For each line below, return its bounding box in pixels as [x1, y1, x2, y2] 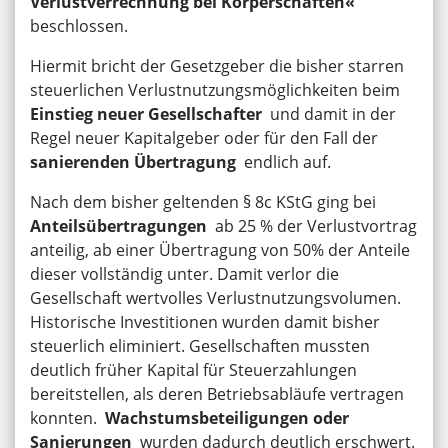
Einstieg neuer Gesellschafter [30, 102, 262, 125]
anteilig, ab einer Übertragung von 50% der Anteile [30, 238, 410, 261]
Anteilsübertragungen [30, 214, 207, 237]
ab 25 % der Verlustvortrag [207, 214, 417, 237]
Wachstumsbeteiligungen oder [105, 406, 349, 429]
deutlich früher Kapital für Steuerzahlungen [30, 358, 357, 381]
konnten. [30, 406, 105, 429]
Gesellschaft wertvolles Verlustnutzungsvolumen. [30, 286, 401, 309]
